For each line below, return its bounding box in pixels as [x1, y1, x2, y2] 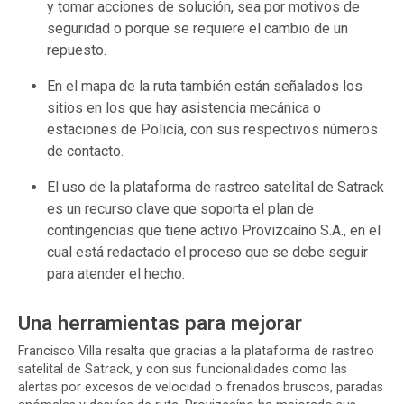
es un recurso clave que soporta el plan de [47, 199, 314, 217]
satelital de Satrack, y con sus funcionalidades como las [18, 361, 347, 377]
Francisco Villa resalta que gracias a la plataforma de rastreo [18, 343, 374, 359]
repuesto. [47, 41, 106, 59]
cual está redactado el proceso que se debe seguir [47, 243, 368, 261]
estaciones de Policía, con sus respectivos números [47, 120, 378, 138]
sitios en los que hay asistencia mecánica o [47, 98, 321, 116]
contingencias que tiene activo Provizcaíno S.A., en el [47, 221, 381, 239]
